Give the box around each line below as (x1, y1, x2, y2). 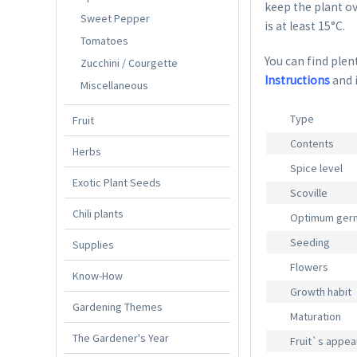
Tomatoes (80, 33, 128, 48)
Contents (290, 136, 335, 151)
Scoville (290, 186, 328, 201)
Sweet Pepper (80, 10, 150, 25)
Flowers (290, 260, 329, 275)
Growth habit (290, 284, 352, 300)
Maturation (290, 309, 342, 324)
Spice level (290, 161, 343, 176)
